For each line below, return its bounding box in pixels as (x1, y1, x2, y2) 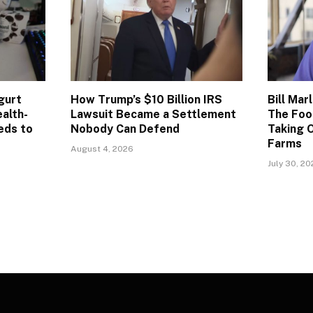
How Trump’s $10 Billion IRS (71, 93, 222, 107)
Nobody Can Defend (71, 122, 180, 136)
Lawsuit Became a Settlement (71, 108, 236, 122)
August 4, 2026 (71, 144, 133, 154)
